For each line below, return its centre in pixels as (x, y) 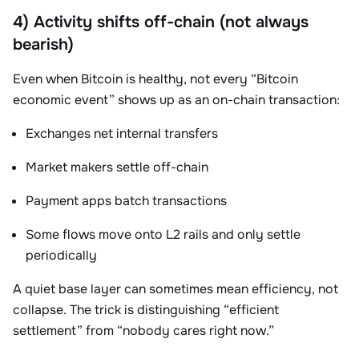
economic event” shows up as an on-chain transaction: (176, 100)
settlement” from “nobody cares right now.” (143, 331)
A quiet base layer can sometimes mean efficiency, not (175, 289)
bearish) (43, 44)
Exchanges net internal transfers (122, 133)
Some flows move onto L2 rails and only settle (163, 234)
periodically (61, 255)
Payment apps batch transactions (126, 201)
